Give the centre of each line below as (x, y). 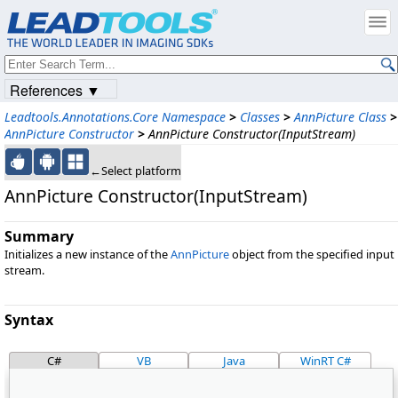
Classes (260, 117)
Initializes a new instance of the (88, 254)
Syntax (29, 320)
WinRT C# (325, 361)
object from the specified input (312, 254)
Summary (39, 236)
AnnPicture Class (340, 117)
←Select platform (135, 171)
